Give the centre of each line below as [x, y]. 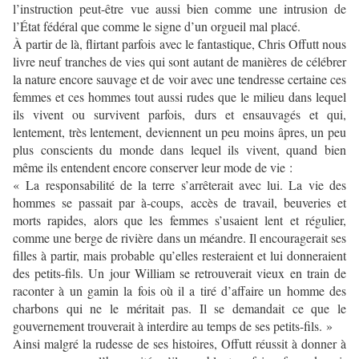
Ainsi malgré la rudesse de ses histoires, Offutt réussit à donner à [179, 344]
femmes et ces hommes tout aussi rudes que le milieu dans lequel [179, 97]
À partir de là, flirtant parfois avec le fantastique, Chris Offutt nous [179, 44]
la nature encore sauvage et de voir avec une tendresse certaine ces [179, 79]
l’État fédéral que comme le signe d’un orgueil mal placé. [160, 26]
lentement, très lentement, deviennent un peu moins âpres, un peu [179, 132]
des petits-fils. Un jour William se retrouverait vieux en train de [179, 273]
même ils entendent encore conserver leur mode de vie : [153, 167]
